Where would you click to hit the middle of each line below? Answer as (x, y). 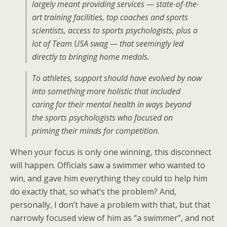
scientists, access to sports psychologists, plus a (115, 30)
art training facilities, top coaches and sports (110, 17)
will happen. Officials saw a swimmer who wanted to (108, 165)
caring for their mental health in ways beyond (111, 104)
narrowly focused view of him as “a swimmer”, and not (112, 218)
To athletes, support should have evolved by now (117, 78)
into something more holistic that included (106, 91)
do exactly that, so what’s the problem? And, (93, 192)
